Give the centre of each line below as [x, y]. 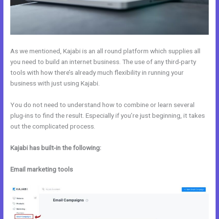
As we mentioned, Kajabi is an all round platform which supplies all [106, 51]
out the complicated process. [53, 126]
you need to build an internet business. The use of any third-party [103, 62]
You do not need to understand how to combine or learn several [103, 105]
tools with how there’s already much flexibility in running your [97, 73]
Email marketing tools [42, 169]
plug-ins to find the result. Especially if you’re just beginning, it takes [108, 115]
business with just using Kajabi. [55, 83]
